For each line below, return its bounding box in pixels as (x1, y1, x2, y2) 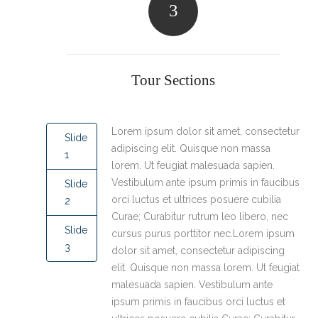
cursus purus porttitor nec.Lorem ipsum (111, 228, 295, 239)
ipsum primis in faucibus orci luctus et (111, 296, 285, 307)
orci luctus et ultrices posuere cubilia (111, 194, 281, 205)
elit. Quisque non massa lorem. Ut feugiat (111, 262, 300, 273)
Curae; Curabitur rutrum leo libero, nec (111, 211, 288, 222)
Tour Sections (131, 72, 215, 89)
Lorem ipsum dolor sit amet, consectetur (111, 126, 300, 137)
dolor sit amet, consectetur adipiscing (111, 245, 285, 256)
